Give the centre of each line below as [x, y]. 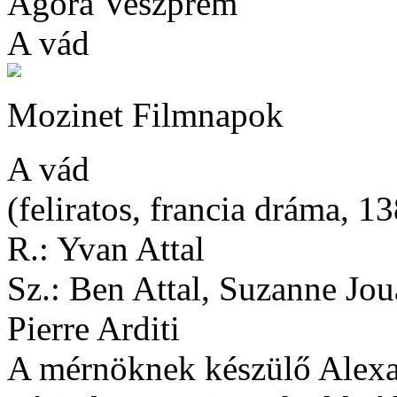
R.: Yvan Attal [106, 249]
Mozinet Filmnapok [145, 115]
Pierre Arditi [93, 328]
